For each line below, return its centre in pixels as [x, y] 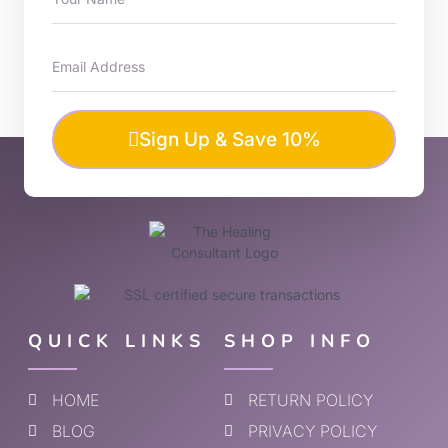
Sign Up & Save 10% [229, 139]
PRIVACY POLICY [312, 431]
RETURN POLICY [310, 400]
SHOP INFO [300, 341]
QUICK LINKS [117, 341]
